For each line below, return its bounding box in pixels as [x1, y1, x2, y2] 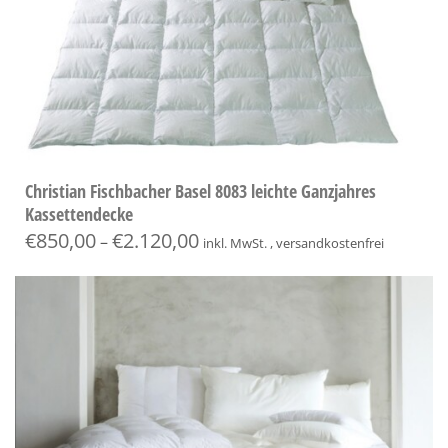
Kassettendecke [25, 201, 133, 226]
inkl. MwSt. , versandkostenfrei [203, 233, 384, 252]
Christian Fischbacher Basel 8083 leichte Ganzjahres [25, 178, 376, 203]
